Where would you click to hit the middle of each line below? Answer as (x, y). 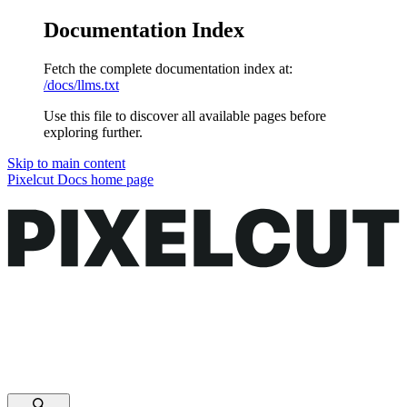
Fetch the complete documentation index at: (168, 68)
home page (120, 179)
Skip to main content (66, 163)
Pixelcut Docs (47, 179)
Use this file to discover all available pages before (185, 115)
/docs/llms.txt (81, 84)
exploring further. (93, 132)
